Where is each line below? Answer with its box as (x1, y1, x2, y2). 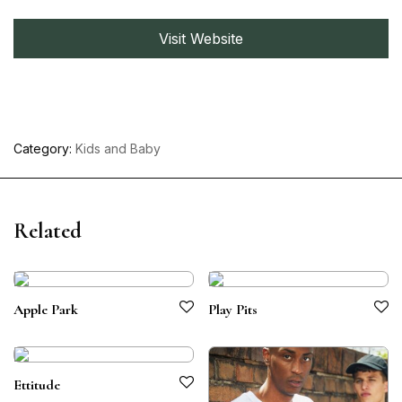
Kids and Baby (75, 141, 161, 156)
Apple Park (13, 301, 78, 319)
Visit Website (159, 30, 243, 48)
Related (13, 218, 82, 244)
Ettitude (13, 376, 60, 394)
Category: (13, 141, 75, 156)
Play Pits (208, 301, 258, 319)
